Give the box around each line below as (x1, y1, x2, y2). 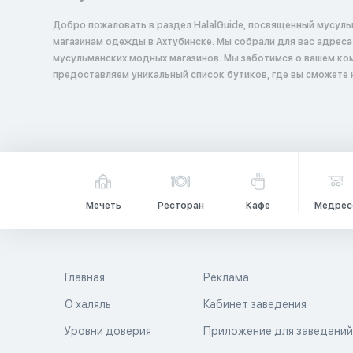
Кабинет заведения (203, 298, 307, 310)
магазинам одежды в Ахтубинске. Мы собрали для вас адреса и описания (53, 36, 217, 47)
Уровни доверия (65, 325, 151, 337)
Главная (65, 271, 105, 284)
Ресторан (157, 200, 204, 211)
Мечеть (85, 200, 121, 211)
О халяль (65, 298, 111, 310)
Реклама (203, 271, 250, 284)
